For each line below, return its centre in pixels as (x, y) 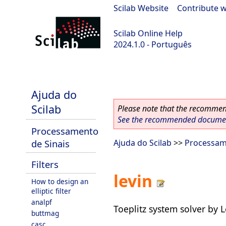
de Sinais (50, 144)
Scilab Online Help (148, 33)
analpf (42, 202)
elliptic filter (51, 191)
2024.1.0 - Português (153, 44)
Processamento (65, 131)
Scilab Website (141, 8)
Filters (45, 164)
